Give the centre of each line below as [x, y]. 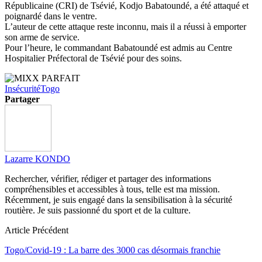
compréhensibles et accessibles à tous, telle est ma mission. [112, 189]
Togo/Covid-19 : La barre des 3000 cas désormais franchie [113, 250]
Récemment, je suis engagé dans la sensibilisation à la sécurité [118, 199]
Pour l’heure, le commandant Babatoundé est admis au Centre [118, 47]
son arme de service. [42, 37]
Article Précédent [37, 230]
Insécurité [23, 88]
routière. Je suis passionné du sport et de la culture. [98, 210]
